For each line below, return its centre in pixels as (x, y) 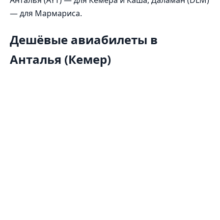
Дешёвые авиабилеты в (84, 39)
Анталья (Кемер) (60, 59)
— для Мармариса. (46, 13)
